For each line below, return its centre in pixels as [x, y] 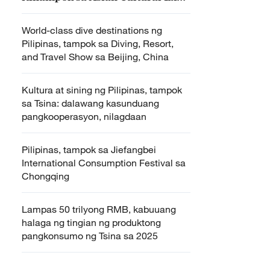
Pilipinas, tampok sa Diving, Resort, [98, 43]
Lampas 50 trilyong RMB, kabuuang [99, 209]
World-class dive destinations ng [92, 30]
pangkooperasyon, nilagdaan [84, 116]
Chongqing [46, 176]
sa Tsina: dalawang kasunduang [90, 103]
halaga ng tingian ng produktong [91, 222]
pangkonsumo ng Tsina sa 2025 [90, 236]
